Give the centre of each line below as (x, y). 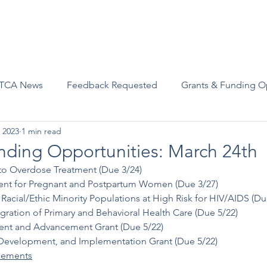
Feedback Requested (112, 85)
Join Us (77, 30)
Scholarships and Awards (198, 30)
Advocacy (28, 30)
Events (121, 30)
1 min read (41, 131)
